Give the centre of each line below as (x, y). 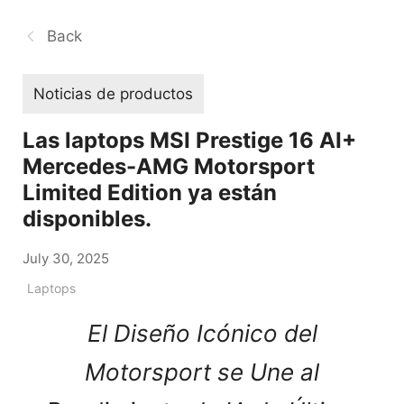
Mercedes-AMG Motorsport (169, 166)
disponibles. (87, 218)
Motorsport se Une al (202, 372)
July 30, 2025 (66, 258)
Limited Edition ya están (150, 192)
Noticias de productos (113, 93)
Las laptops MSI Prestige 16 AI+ (189, 140)
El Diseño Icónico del (202, 333)
